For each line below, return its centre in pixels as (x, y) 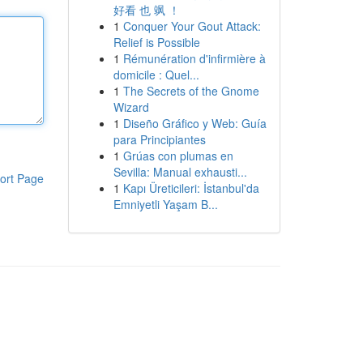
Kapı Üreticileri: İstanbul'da (191, 188)
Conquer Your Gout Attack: (192, 26)
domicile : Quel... (156, 75)
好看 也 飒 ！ (146, 10)
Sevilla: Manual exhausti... (180, 172)
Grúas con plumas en (178, 156)
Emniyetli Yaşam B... (165, 204)
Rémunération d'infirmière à (194, 58)
